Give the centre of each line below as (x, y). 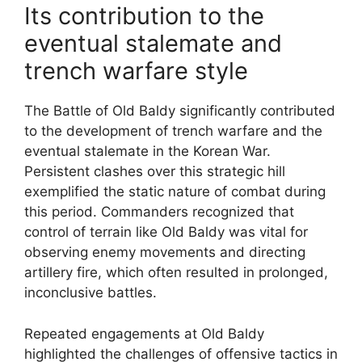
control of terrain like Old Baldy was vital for (166, 232)
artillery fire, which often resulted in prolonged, (176, 272)
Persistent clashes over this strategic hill (155, 171)
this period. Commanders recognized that (159, 212)
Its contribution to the (144, 16)
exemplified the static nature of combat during (175, 192)
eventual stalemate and (153, 43)
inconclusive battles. (90, 293)
